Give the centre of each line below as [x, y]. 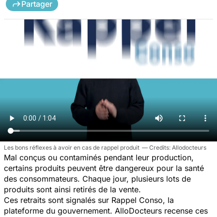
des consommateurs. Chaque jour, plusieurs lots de [97, 178]
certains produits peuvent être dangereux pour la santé [104, 168]
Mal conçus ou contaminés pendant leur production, [99, 157]
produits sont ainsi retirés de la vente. [72, 189]
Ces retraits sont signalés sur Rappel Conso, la [89, 200]
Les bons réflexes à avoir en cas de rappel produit [72, 147]
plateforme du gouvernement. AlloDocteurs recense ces [106, 210]
